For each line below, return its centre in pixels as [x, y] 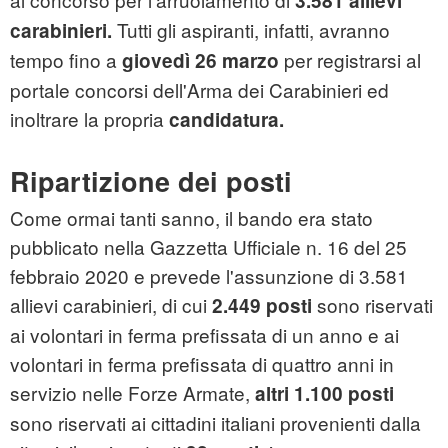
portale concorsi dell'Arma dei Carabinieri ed [199, 90]
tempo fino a [66, 60]
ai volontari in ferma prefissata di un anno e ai [204, 335]
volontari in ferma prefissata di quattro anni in [202, 364]
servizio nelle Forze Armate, [132, 393]
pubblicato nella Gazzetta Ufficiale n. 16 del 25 [208, 247]
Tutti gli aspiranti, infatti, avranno [251, 30]
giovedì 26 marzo [200, 61]
